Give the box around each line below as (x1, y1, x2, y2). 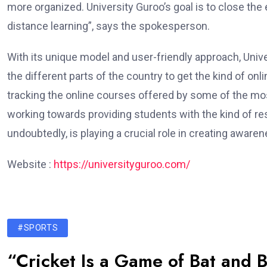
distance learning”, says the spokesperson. (7, 20, 210, 33)
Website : (7, 158, 54, 171)
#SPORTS (17, 223, 58, 233)
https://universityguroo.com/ (54, 158, 190, 171)
